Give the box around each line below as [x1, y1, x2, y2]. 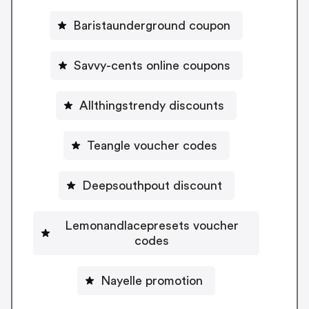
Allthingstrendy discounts [79, 99, 224, 112]
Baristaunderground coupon [73, 19, 230, 32]
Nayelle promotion [101, 274, 203, 287]
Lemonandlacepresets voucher [65, 219, 239, 232]
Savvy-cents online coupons [73, 59, 230, 72]
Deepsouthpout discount [81, 179, 222, 192]
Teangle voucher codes [86, 139, 217, 152]
